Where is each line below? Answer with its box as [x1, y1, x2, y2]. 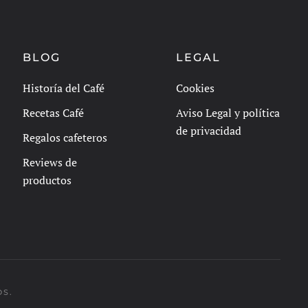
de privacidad [175, 122, 241, 138]
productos [23, 172, 72, 188]
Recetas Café [23, 104, 85, 120]
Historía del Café [23, 80, 105, 96]
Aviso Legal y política [175, 104, 280, 120]
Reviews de [23, 154, 78, 170]
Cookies [175, 80, 214, 96]
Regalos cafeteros [23, 129, 108, 145]
